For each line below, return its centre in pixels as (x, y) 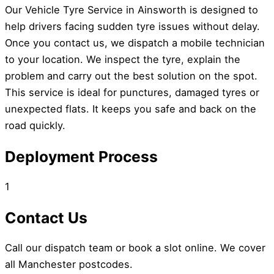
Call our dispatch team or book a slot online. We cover (135, 248)
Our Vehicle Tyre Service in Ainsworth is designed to (131, 10)
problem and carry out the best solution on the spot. (131, 76)
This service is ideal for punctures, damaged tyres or (132, 93)
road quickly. (35, 126)
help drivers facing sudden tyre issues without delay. (132, 27)
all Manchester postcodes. (69, 265)
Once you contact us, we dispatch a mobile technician (135, 43)
